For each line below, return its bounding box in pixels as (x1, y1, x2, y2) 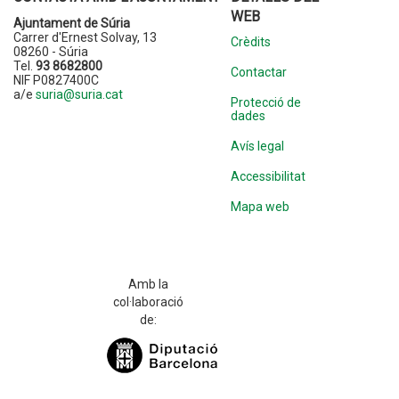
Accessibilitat (230, 168, 305, 183)
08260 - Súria (13, 44, 88, 59)
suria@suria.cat (36, 86, 123, 102)
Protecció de (230, 94, 301, 110)
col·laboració (113, 294, 184, 309)
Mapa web (230, 199, 289, 214)
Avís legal (230, 138, 284, 153)
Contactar (230, 64, 287, 79)
